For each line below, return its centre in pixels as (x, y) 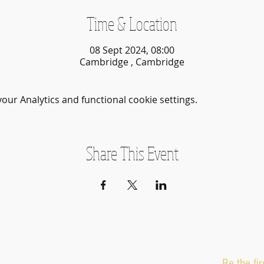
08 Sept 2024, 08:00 (132, 50)
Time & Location (132, 23)
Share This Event (132, 153)
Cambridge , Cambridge (132, 62)
